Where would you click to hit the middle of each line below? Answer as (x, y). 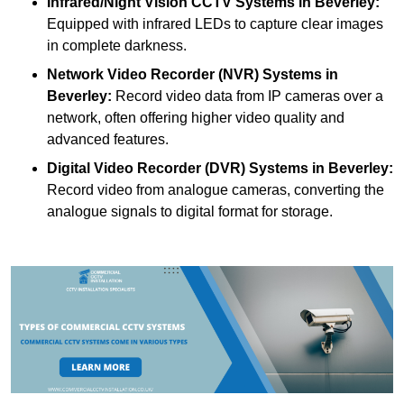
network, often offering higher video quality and (196, 118)
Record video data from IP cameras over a (248, 96)
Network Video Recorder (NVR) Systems (184, 75)
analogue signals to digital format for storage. (190, 212)
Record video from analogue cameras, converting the (216, 190)
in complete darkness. (117, 46)
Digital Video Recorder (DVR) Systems (178, 169)
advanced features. (108, 140)
